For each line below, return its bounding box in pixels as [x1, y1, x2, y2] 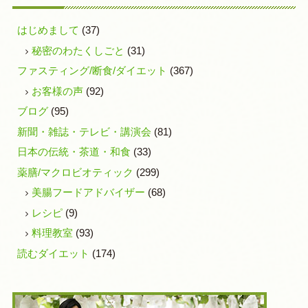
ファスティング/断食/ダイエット [17, 65, 168, 77]
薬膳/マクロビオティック [17, 166, 134, 178]
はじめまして [17, 24, 80, 36]
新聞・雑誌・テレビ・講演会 [17, 125, 152, 137]
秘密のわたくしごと [32, 44, 125, 56]
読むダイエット [17, 247, 90, 259]
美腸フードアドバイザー [32, 186, 146, 199]
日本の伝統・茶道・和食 [17, 146, 131, 158]
